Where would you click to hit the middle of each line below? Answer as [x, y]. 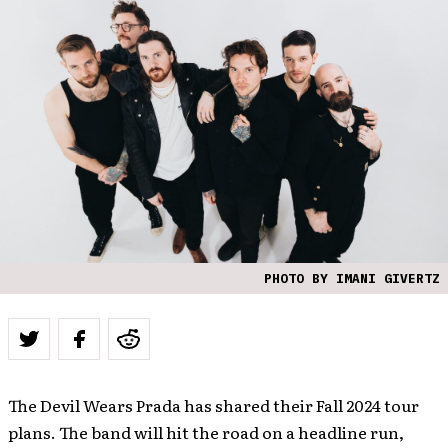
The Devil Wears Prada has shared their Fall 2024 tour [213, 405]
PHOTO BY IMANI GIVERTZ [352, 278]
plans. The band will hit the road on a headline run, [206, 432]
